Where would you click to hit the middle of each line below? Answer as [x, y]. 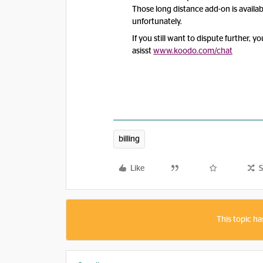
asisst [143, 51]
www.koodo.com [184, 51]
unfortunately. [157, 22]
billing [129, 139]
